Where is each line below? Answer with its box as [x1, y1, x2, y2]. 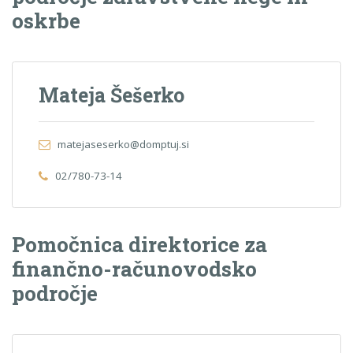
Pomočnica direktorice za [12, 229, 267, 258]
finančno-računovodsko [12, 254, 257, 282]
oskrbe [12, 6, 80, 34]
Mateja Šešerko [39, 81, 185, 108]
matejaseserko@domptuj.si [57, 137, 189, 152]
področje [12, 278, 98, 307]
